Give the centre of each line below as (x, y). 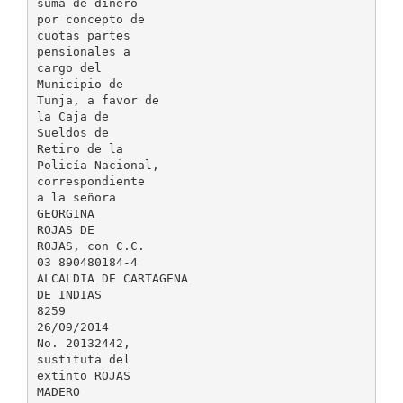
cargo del (69, 67)
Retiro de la (80, 148)
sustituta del (83, 359)
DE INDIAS (69, 294)
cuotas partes (83, 35)
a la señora (76, 197)
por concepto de (90, 19)
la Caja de (72, 116)
